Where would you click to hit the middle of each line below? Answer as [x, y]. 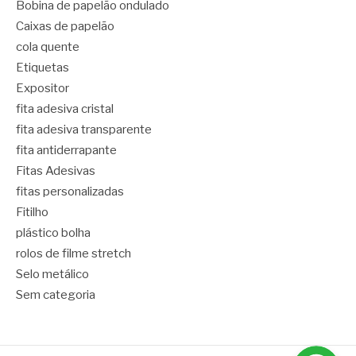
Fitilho [32, 213]
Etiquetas [43, 68]
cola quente [48, 47]
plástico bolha [53, 233]
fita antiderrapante [66, 151]
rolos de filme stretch [74, 254]
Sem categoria [56, 295]
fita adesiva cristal [65, 109]
